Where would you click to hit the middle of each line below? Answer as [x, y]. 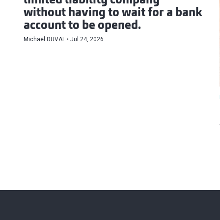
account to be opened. [82, 26]
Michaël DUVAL [44, 40]
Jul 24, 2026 [87, 40]
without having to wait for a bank [113, 14]
